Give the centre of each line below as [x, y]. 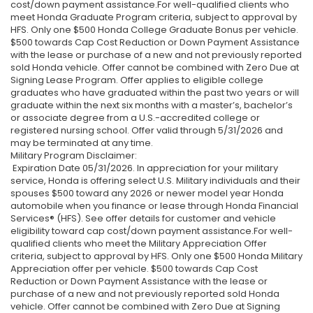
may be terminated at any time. [82, 143]
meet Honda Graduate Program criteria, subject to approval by [154, 17]
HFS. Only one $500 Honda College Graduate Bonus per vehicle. [154, 30]
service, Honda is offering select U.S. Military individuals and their [155, 181]
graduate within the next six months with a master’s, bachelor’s [152, 105]
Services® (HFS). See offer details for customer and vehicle [143, 219]
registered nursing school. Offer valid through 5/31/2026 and [147, 131]
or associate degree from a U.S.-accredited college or [135, 118]
